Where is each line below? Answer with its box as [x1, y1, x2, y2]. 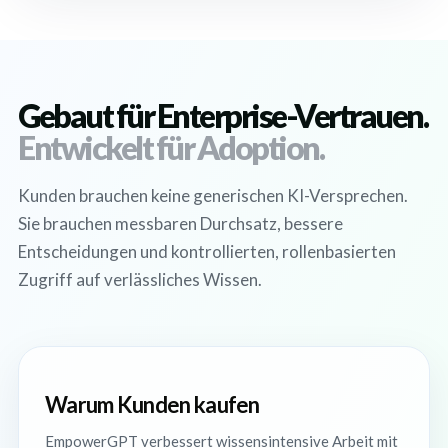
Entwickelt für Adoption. [18, 128, 323, 167]
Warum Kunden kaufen [45, 391, 260, 418]
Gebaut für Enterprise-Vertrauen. [18, 96, 427, 135]
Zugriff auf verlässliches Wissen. [18, 269, 262, 290]
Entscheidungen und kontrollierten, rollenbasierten [18, 241, 396, 262]
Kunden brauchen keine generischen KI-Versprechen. [18, 185, 408, 206]
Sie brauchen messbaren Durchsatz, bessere [18, 213, 343, 234]
